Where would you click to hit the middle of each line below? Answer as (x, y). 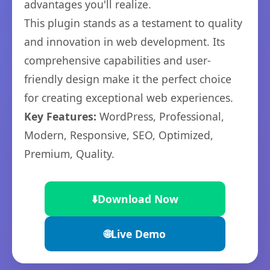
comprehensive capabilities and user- (118, 60)
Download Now (138, 199)
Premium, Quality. (69, 154)
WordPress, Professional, (160, 116)
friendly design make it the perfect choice (128, 79)
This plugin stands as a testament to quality (133, 23)
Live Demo (138, 234)
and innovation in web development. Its (124, 42)
